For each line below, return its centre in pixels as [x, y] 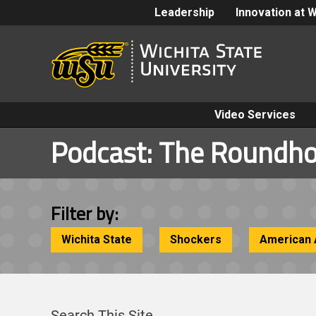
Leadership [184, 12]
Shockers [196, 240]
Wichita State [97, 240]
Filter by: [85, 214]
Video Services [255, 115]
